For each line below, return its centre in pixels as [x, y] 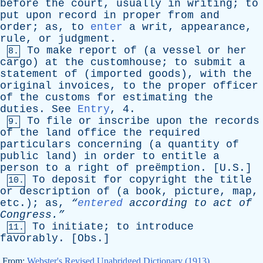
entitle [184, 156]
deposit [74, 180]
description [55, 191]
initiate [77, 227]
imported [116, 74]
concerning [110, 144]
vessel [182, 50]
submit [213, 62]
